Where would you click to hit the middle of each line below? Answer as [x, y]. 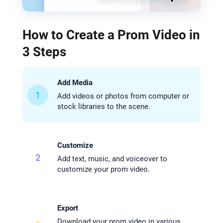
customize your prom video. [103, 169]
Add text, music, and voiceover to [112, 159]
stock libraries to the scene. [104, 107]
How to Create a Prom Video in [111, 35]
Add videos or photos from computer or [123, 96]
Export [67, 208]
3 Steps [44, 52]
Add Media [75, 83]
